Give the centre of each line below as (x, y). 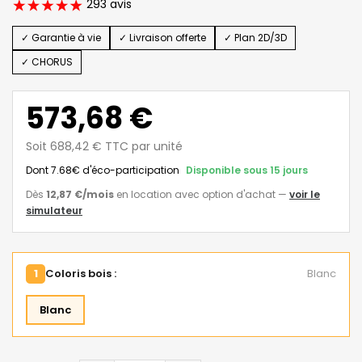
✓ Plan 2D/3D (255, 37)
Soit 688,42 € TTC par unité (104, 146)
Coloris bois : (81, 273)
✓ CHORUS (47, 61)
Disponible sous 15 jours (247, 170)
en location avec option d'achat (195, 194)
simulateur (54, 210)
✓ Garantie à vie (61, 37)
